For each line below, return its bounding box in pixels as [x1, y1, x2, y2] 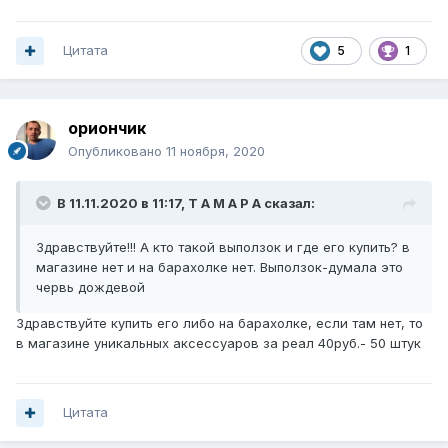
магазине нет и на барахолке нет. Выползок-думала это [36, 259, 403, 276]
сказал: [261, 195, 315, 212]
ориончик [68, 118, 146, 139]
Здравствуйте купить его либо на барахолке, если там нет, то [16, 315, 423, 332]
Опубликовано [68, 143, 166, 160]
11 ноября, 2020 [166, 143, 265, 160]
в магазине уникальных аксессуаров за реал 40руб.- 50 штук [16, 335, 421, 352]
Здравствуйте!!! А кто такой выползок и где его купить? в [36, 239, 410, 256]
